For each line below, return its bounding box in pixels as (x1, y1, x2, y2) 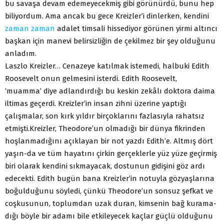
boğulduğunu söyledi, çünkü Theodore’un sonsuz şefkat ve (5, 186, 213, 195)
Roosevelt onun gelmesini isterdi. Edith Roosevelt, (5, 73, 177, 83)
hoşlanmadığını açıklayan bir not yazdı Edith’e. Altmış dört (5, 136, 213, 145)
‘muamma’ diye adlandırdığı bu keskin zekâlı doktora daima (5, 86, 215, 95)
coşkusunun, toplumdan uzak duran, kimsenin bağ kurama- (5, 198, 216, 208)
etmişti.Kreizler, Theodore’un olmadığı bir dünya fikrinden (5, 123, 205, 133)
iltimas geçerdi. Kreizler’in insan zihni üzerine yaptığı (5, 98, 186, 108)
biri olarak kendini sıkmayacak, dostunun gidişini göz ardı (5, 161, 205, 170)
